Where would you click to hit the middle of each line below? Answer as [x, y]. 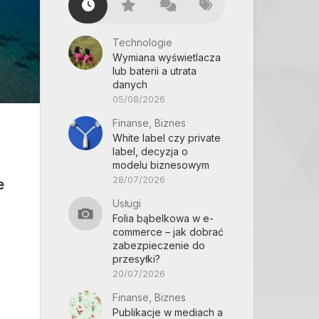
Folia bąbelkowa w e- [163, 218]
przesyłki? [136, 259]
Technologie [142, 42]
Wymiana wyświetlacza [167, 57]
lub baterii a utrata [155, 71]
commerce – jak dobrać [168, 232]
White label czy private [167, 138]
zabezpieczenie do [159, 245]
